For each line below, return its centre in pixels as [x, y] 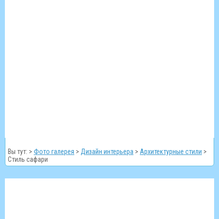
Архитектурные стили [171, 152]
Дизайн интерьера [107, 152]
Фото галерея [54, 152]
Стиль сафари [28, 160]
